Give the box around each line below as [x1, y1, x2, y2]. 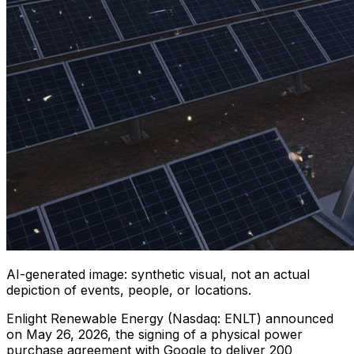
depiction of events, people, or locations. [6, 281, 251, 298]
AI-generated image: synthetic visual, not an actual [6, 265, 310, 282]
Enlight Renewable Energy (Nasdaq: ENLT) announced [6, 310, 333, 326]
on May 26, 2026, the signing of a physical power [6, 326, 303, 342]
